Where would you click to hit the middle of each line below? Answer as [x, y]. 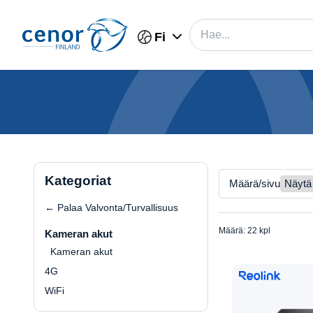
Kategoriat [78, 181]
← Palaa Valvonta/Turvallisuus [111, 207]
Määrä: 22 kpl [245, 231]
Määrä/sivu [255, 183]
